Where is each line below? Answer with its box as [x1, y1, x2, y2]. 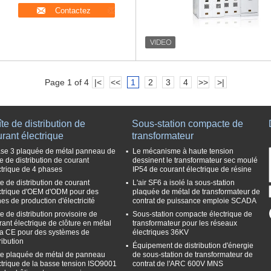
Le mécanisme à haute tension [132, 147, 233, 155]
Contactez [54, 6, 91, 15]
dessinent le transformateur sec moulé [132, 156, 258, 165]
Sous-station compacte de [132, 119, 243, 129]
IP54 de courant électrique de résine [132, 165, 252, 174]
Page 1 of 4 [44, 77, 89, 87]
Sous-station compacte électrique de [132, 210, 252, 218]
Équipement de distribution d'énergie [132, 241, 253, 250]
